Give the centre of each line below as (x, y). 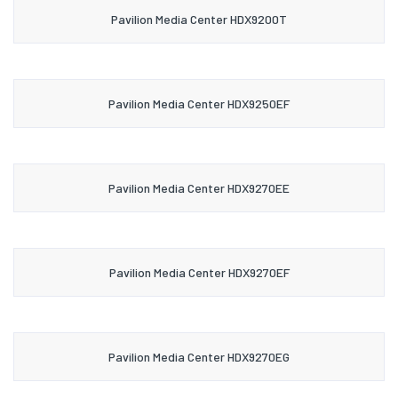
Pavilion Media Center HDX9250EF (199, 103)
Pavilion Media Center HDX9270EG (199, 356)
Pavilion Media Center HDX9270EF (199, 272)
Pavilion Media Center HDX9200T (199, 19)
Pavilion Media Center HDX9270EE (199, 187)
